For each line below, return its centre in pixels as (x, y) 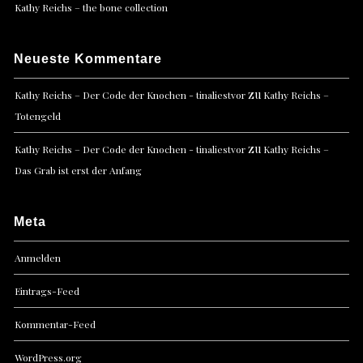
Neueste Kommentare (88, 59)
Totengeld (38, 116)
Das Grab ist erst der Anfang (79, 171)
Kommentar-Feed (56, 325)
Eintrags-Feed (47, 291)
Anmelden (38, 258)
